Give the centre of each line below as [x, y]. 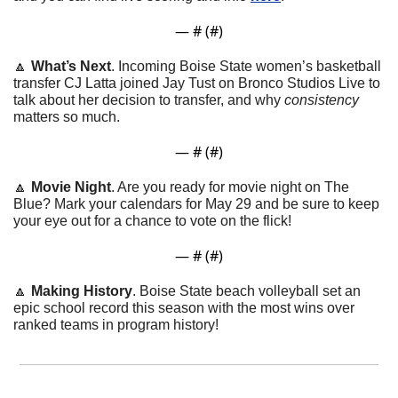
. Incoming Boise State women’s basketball [246, 67]
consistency [322, 100]
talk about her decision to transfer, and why [149, 100]
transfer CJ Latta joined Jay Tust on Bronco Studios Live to [197, 84]
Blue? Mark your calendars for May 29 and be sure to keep [196, 204]
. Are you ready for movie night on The [230, 187]
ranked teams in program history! [116, 325]
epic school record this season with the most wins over [184, 308]
